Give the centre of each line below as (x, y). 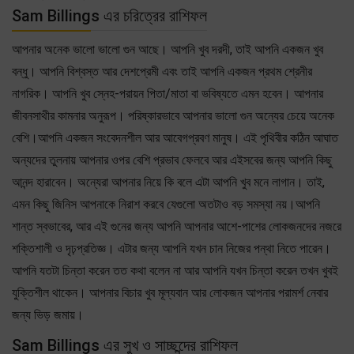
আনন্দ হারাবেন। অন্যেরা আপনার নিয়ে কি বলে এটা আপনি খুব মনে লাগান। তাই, (168, 182)
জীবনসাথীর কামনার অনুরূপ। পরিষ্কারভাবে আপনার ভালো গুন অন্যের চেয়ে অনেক (173, 115)
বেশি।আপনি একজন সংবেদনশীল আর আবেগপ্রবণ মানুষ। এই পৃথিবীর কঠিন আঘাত (175, 137)
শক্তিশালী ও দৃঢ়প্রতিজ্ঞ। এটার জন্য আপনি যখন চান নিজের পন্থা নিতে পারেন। (171, 248)
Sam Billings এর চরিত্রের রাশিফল (109, 15)
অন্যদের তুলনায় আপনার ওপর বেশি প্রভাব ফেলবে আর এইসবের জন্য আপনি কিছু (172, 160)
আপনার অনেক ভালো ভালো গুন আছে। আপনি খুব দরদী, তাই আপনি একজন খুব (168, 49)
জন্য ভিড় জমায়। (48, 314)
